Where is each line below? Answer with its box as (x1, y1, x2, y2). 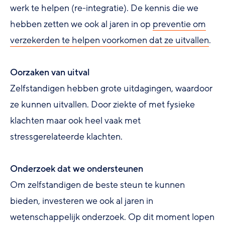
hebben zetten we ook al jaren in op (10, 18, 153, 30)
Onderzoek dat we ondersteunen (10, 162, 143, 175)
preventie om (153, 18, 206, 30)
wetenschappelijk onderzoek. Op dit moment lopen (10, 210, 214, 223)
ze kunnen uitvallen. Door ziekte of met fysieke (10, 98, 195, 110)
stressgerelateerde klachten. (10, 130, 123, 143)
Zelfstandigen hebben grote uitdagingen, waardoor (10, 82, 212, 94)
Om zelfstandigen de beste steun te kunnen (10, 178, 185, 191)
